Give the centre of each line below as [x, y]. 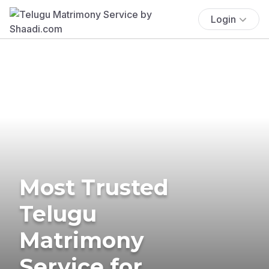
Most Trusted [94, 187]
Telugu [58, 213]
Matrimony [82, 240]
